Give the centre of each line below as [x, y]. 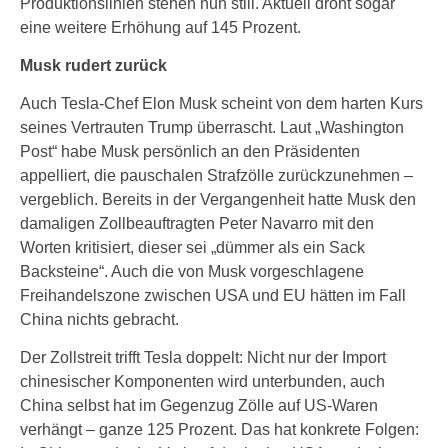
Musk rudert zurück [93, 65]
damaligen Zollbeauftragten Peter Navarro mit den [197, 223]
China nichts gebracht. [99, 319]
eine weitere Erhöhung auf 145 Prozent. [160, 27]
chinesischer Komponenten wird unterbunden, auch [202, 381]
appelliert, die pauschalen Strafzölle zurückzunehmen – [216, 175]
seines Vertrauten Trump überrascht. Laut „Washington [212, 127]
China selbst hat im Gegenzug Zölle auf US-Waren [199, 405]
